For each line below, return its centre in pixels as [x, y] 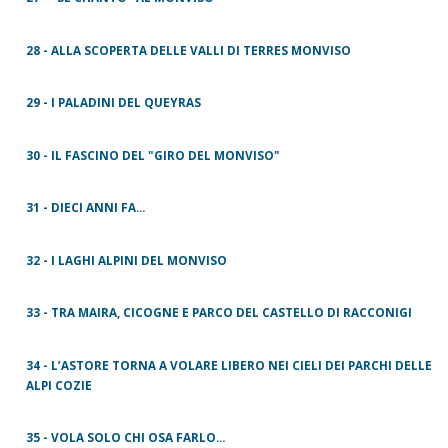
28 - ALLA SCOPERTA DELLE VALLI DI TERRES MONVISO [188, 49]
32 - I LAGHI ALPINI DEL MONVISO [126, 259]
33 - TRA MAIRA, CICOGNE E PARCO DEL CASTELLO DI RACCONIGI [219, 312]
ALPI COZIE [59, 384]
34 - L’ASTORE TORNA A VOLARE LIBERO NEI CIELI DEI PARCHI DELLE [229, 364]
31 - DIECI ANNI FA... [85, 207]
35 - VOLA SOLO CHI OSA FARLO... [125, 437]
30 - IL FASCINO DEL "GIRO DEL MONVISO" [153, 154]
